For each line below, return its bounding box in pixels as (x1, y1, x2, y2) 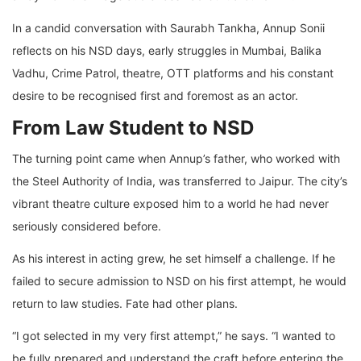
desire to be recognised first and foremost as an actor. (12, 89, 298, 103)
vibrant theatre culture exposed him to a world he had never (12, 197, 329, 211)
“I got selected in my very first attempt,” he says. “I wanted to (12, 329, 335, 343)
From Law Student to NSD (12, 116, 254, 140)
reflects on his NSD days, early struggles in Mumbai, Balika (12, 44, 322, 58)
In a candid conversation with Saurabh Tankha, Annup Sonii (12, 21, 325, 35)
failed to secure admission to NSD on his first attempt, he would (12, 274, 346, 288)
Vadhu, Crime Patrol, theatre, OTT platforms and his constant (12, 66, 334, 81)
